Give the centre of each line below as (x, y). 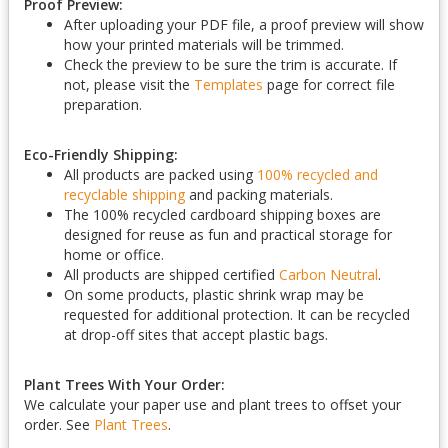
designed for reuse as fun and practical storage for (228, 234)
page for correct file (331, 84)
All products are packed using (160, 174)
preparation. (103, 104)
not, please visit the (129, 84)
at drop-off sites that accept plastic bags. (196, 334)
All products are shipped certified (171, 274)
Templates (228, 84)
